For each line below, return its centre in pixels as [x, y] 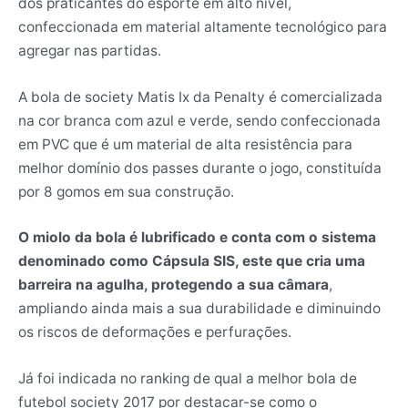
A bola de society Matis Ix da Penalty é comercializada [200, 97]
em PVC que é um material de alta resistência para [185, 144]
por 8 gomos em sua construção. [126, 191]
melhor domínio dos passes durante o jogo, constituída [200, 168]
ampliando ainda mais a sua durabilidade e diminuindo [199, 309]
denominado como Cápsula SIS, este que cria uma [192, 261]
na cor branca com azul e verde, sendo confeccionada [199, 120]
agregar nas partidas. [90, 50]
